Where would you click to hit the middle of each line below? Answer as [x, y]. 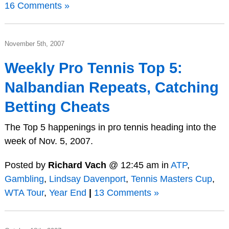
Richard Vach [77, 165]
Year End [67, 193]
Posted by [26, 165]
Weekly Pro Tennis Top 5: [93, 68]
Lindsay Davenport [87, 179]
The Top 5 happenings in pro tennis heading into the [110, 127]
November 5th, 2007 [34, 43]
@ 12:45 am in [138, 165]
